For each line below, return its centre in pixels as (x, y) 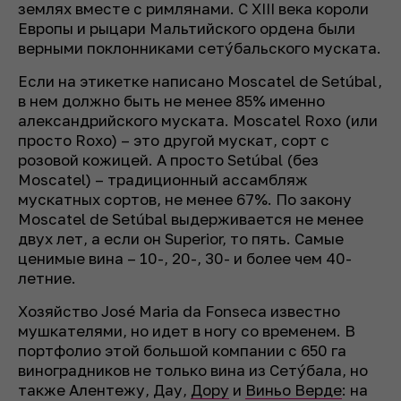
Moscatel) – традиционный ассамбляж (163, 180)
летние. (47, 278)
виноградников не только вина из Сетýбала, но (193, 371)
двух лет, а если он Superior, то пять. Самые (181, 239)
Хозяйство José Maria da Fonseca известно (179, 311)
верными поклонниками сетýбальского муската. (200, 48)
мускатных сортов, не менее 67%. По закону (185, 200)
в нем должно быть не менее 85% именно (171, 101)
